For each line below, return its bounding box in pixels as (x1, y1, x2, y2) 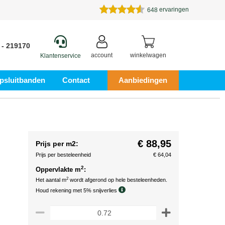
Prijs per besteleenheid (36, 152, 91, 158)
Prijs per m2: (36, 140, 78, 148)
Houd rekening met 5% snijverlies (36, 187, 119, 193)
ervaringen (158, 6, 189, 13)
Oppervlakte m (36, 166, 81, 173)
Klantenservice (40, 52, 81, 59)
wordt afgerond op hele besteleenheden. (68, 177, 167, 183)
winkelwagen (130, 52, 166, 59)
